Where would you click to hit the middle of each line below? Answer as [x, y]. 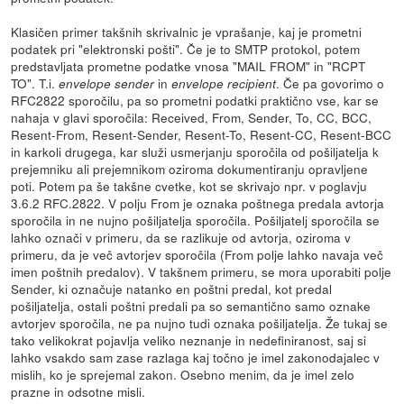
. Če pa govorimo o [331, 83]
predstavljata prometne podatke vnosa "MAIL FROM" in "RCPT [188, 65]
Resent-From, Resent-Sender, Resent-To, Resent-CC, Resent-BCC [202, 134]
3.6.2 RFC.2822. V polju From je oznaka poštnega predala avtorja [198, 202]
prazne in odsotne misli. [78, 391]
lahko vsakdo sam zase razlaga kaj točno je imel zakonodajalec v [196, 357]
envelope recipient [224, 83]
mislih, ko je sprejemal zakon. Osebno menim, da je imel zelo [183, 374]
